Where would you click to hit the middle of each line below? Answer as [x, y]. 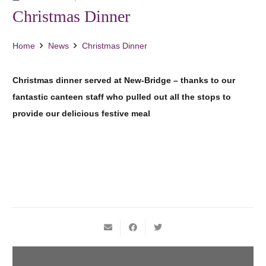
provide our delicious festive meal [81, 114]
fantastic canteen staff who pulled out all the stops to [122, 97]
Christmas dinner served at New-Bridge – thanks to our [124, 80]
